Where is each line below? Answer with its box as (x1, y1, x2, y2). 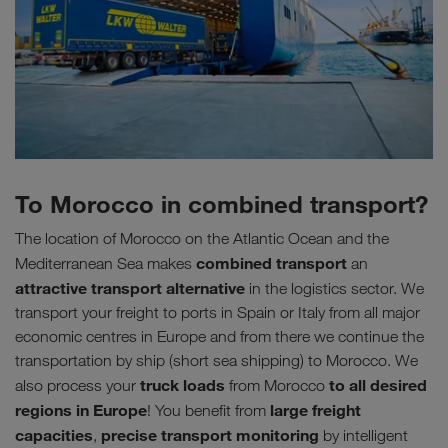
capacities (15, 424, 93, 445)
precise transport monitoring (101, 424, 319, 445)
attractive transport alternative (15, 277, 245, 298)
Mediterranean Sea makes (15, 253, 192, 273)
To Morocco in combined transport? (15, 188, 428, 219)
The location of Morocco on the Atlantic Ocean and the (15, 228, 389, 248)
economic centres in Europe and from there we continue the (15, 326, 424, 346)
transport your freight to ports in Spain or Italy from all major (15, 302, 420, 322)
